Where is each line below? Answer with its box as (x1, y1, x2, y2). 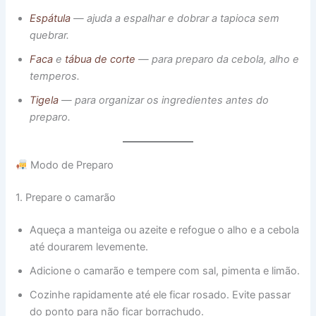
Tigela (30, 94, 59, 107)
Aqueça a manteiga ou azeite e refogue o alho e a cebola (30, 223, 300, 236)
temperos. (30, 70, 80, 83)
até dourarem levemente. (30, 240, 149, 253)
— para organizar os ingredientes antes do (59, 94, 269, 107)
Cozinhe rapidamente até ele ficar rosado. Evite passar (30, 288, 291, 301)
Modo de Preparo (28, 159, 114, 171)
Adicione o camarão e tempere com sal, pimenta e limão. (30, 264, 300, 277)
